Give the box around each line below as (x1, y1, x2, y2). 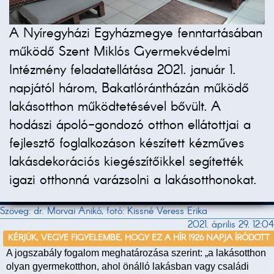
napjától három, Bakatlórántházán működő (9, 79, 249, 99)
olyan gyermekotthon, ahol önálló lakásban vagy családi (6, 261, 249, 272)
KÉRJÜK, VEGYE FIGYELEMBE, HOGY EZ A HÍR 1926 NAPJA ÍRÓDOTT (8, 232, 270, 245)
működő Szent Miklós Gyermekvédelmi (9, 42, 231, 62)
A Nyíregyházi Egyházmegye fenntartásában (9, 24, 262, 44)
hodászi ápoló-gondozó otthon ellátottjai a (9, 116, 251, 136)
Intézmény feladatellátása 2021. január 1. (9, 61, 235, 81)
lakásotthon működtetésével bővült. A (9, 97, 221, 117)
